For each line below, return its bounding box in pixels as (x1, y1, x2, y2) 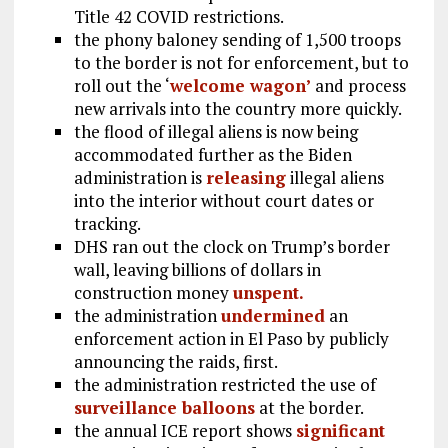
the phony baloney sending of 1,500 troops (73, 28, 401, 52)
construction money (73, 281, 233, 305)
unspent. (232, 281, 304, 305)
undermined (220, 304, 325, 328)
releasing (205, 166, 286, 190)
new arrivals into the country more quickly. (73, 97, 402, 121)
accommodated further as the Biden (73, 143, 352, 167)
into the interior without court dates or (73, 189, 374, 213)
